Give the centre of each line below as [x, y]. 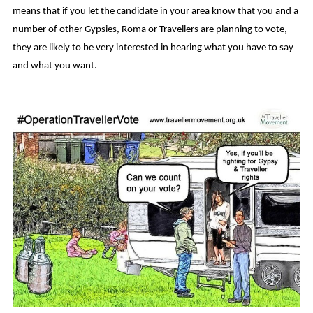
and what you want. [54, 66]
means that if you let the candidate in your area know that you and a [155, 11]
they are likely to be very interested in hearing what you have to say [153, 48]
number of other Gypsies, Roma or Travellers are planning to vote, [150, 29]
